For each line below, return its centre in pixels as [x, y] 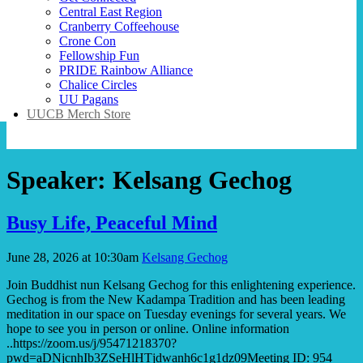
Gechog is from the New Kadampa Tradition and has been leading [176, 300]
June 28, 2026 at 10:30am [73, 258]
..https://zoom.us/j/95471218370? [92, 344]
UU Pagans [89, 99]
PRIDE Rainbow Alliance [126, 70]
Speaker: [60, 179]
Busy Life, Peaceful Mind [112, 223]
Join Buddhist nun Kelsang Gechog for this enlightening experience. [181, 285]
